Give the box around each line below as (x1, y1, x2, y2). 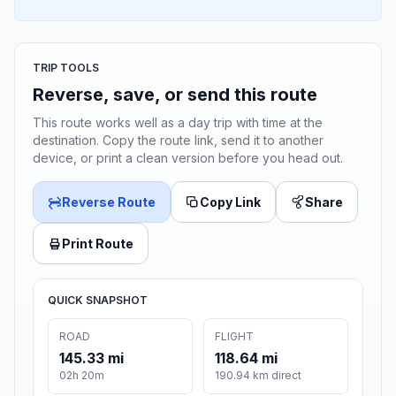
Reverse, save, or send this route (33, 84, 317, 106)
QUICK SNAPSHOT (48, 293, 148, 308)
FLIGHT (215, 330, 254, 344)
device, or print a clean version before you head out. (33, 150, 343, 166)
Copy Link (200, 194, 261, 210)
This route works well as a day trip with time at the (33, 115, 323, 131)
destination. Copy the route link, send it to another (33, 133, 324, 148)
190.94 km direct (215, 369, 301, 383)
